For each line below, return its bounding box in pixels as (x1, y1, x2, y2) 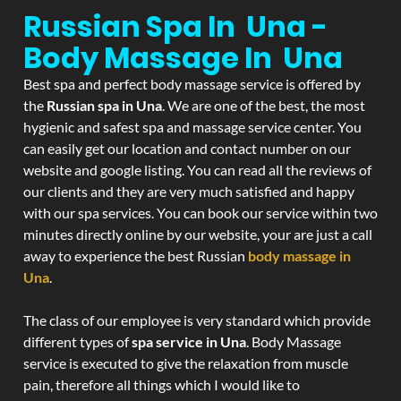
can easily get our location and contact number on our (23, 140, 351, 157)
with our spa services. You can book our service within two (23, 204, 378, 221)
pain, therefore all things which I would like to (23, 376, 300, 393)
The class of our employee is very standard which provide (23, 311, 371, 328)
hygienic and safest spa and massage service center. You (23, 118, 362, 135)
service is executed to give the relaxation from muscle (23, 354, 348, 371)
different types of (23, 333, 132, 350)
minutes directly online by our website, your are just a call (23, 226, 372, 243)
